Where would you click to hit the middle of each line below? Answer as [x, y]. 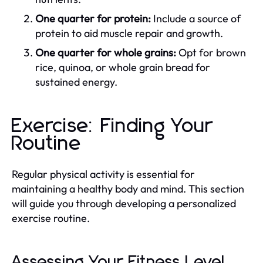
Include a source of [196, 18]
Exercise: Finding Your [112, 126]
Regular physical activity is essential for [103, 174]
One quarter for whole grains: [106, 52]
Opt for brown [211, 52]
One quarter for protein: [93, 18]
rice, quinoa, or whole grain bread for [123, 67]
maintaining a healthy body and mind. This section [128, 188]
